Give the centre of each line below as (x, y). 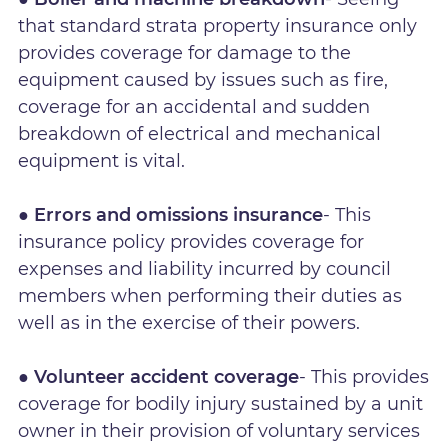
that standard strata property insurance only (218, 26)
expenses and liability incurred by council (205, 269)
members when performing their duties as (210, 296)
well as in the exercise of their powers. (192, 323)
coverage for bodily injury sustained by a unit (221, 404)
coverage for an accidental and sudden (194, 107)
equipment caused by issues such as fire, (203, 80)
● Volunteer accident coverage (159, 377)
